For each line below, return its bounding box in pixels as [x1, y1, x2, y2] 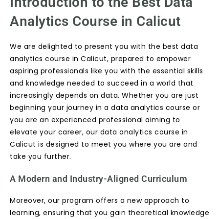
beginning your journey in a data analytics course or [10, 103, 200, 112]
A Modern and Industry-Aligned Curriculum [10, 174, 187, 184]
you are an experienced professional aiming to [10, 115, 180, 125]
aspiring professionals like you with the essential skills [10, 66, 203, 76]
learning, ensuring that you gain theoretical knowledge [10, 208, 209, 218]
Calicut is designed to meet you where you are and [10, 139, 197, 149]
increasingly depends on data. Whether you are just [10, 90, 198, 100]
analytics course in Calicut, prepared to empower [10, 54, 191, 64]
